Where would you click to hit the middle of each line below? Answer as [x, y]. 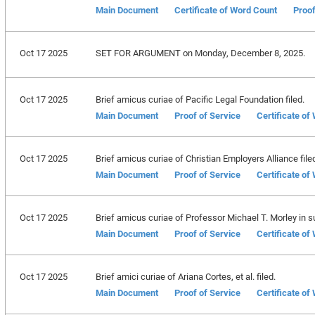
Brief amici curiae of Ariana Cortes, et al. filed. [185, 276]
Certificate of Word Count [225, 10]
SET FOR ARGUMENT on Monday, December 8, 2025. [200, 53]
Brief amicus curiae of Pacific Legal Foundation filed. [200, 99]
